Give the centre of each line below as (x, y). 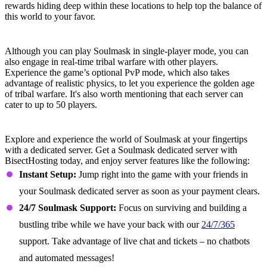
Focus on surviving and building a (181, 208)
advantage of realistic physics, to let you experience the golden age (130, 83)
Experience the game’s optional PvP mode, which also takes (117, 72)
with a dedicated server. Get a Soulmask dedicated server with (121, 150)
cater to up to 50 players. (51, 105)
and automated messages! (67, 258)
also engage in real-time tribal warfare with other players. (111, 62)
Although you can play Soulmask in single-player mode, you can (127, 51)
